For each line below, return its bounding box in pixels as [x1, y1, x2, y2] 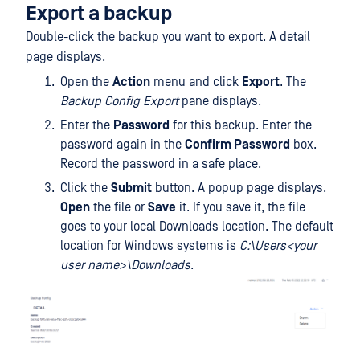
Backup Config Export [60, 94, 178, 109]
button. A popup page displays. [152, 181, 326, 196]
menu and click [150, 75, 242, 90]
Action [112, 75, 150, 90]
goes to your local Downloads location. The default [60, 219, 333, 235]
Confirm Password [185, 137, 290, 153]
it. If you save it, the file [176, 200, 305, 215]
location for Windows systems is [60, 239, 239, 254]
